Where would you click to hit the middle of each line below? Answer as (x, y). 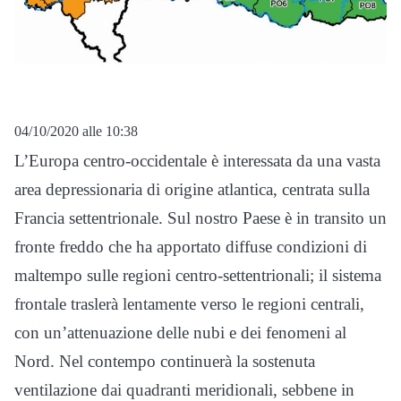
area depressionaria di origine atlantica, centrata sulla (192, 189)
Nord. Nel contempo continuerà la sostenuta (165, 361)
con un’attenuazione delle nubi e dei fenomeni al (180, 332)
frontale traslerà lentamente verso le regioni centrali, (189, 303)
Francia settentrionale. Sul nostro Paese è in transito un (200, 218)
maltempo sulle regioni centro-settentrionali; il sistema (198, 275)
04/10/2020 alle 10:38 (76, 131)
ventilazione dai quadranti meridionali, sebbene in (184, 389)
